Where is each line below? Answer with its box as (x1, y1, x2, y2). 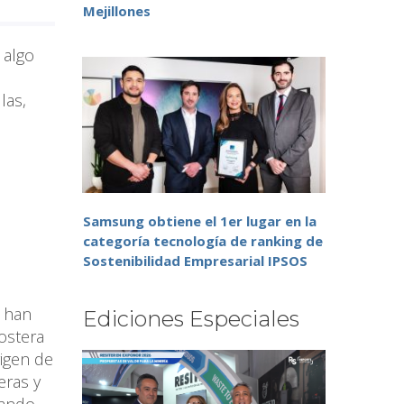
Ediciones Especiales (83, 306, 299, 333)
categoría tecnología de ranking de (83, 232, 323, 251)
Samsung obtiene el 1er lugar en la (83, 212, 317, 231)
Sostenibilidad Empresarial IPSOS (83, 252, 308, 271)
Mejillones (83, 2, 151, 21)
